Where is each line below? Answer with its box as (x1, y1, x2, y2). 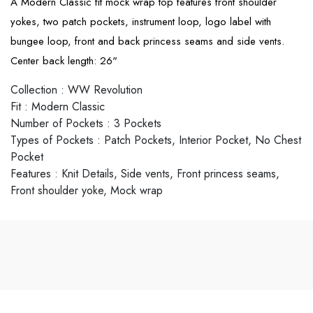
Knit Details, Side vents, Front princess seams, (61, 165, 279, 182)
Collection (10, 81, 57, 98)
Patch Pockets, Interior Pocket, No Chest (104, 131, 301, 148)
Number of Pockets (10, 115, 103, 131)
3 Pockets (114, 115, 161, 131)
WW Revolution (68, 81, 143, 98)
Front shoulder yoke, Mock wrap (10, 182, 163, 198)
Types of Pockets (10, 131, 94, 148)
